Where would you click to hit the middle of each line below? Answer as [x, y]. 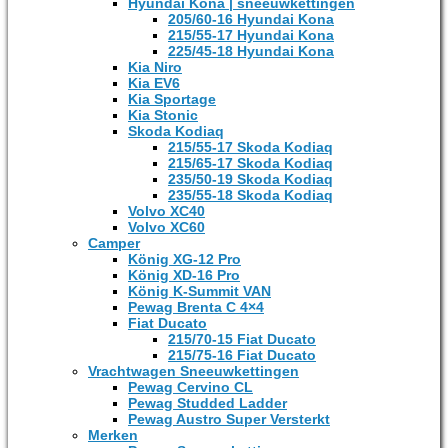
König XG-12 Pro [184, 259]
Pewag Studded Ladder [207, 403]
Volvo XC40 [166, 211]
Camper [114, 243]
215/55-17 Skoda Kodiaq [250, 147]
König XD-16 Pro [184, 275]
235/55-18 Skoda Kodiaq [250, 195]
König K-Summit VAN [199, 291]
